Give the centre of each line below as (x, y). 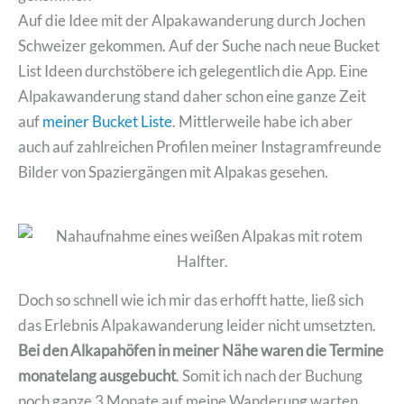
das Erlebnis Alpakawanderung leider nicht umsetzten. (197, 325)
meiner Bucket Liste (107, 122)
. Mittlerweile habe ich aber (262, 122)
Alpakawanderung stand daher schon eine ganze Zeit (192, 96)
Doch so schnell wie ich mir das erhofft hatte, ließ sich (191, 299)
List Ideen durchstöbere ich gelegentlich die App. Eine (193, 71)
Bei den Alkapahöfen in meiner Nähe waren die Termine (201, 350)
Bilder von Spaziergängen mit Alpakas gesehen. (173, 172)
